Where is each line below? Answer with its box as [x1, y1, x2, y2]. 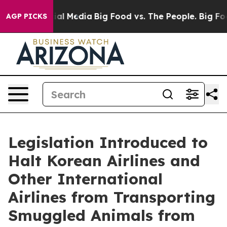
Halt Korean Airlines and [8, 151, 200, 170]
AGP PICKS [6, 12, 47, 21]
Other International [8, 169, 163, 188]
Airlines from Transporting [8, 187, 215, 207]
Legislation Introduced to [8, 133, 208, 152]
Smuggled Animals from [8, 206, 195, 225]
